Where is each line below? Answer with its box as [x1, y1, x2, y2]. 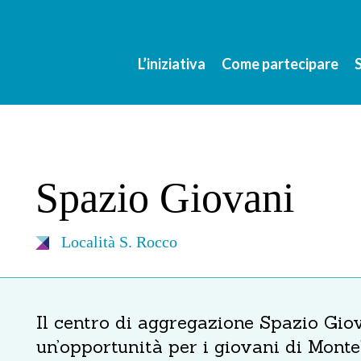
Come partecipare [222, 55, 338, 73]
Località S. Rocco [61, 233, 177, 251]
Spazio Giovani [35, 175, 294, 221]
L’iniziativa [138, 55, 205, 73]
